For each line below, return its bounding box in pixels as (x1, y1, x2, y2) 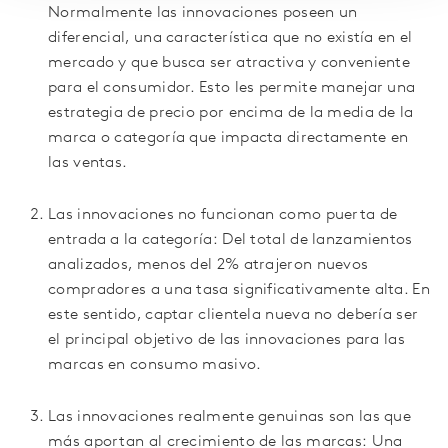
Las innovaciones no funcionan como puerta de (48, 207, 398, 224)
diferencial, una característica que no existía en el (48, 30, 413, 47)
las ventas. (48, 155, 128, 172)
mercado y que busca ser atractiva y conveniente (48, 55, 411, 72)
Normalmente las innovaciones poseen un (48, 5, 358, 22)
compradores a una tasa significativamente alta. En (48, 282, 430, 299)
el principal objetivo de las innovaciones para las (48, 332, 405, 349)
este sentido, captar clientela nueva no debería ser (48, 307, 419, 324)
